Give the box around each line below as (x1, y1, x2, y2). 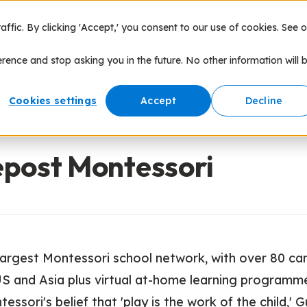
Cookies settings (8, 95, 97, 108)
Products (84, 26, 140, 42)
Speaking (159, 26, 217, 42)
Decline (245, 95, 283, 108)
